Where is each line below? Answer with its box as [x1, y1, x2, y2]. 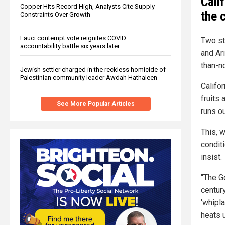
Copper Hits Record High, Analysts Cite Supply [20, 2, 155, 10]
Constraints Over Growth [20, 10, 90, 18]
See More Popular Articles [56, 100, 135, 107]
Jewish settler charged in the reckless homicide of [20, 65, 166, 73]
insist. [201, 152, 222, 162]
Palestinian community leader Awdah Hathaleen [20, 73, 157, 81]
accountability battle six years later [20, 42, 120, 50]
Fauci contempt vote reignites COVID [20, 34, 126, 42]
